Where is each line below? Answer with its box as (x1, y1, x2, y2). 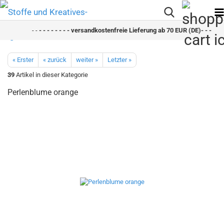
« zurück (43, 56, 66, 63)
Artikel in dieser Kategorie (14, 71, 88, 78)
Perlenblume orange (7, 87, 78, 97)
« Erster (12, 56, 33, 63)
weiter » (76, 56, 98, 63)
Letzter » (107, 56, 131, 63)
